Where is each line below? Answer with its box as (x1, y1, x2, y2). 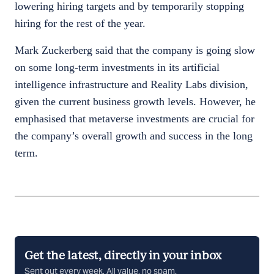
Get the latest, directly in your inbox (24, 251, 221, 262)
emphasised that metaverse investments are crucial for (15, 113, 254, 125)
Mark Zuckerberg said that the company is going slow (15, 44, 255, 56)
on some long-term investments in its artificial (15, 61, 220, 73)
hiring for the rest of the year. (15, 17, 149, 29)
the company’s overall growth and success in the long (15, 130, 253, 142)
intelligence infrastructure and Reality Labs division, (15, 78, 248, 91)
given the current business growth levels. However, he (15, 95, 256, 108)
